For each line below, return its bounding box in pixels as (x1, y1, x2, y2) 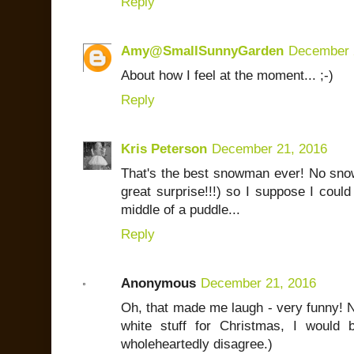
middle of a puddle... (121, 202, 240, 218)
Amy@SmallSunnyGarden (121, 43, 284, 59)
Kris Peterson (121, 141, 207, 157)
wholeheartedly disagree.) (121, 337, 273, 352)
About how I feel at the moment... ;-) (121, 68, 333, 84)
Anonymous (121, 276, 196, 292)
